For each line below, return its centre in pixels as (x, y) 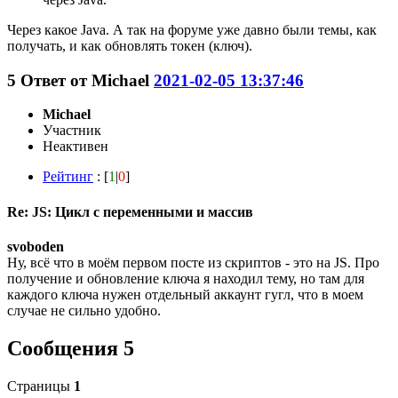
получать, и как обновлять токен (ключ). (130, 45)
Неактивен (76, 147)
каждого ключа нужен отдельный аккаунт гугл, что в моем (185, 294)
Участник (72, 131)
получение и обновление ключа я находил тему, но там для (186, 278)
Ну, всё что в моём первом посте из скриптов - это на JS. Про (193, 262)
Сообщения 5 (71, 348)
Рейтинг (68, 177)
